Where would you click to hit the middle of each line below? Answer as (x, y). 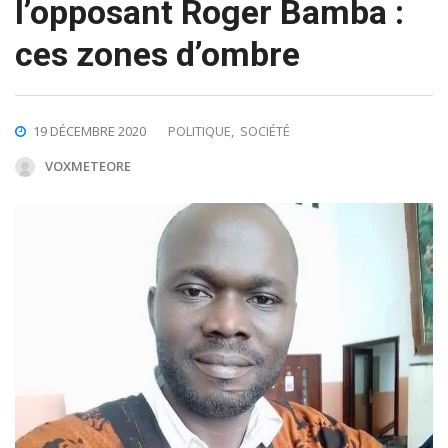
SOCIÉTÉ (265, 130)
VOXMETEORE (88, 165)
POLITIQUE (199, 130)
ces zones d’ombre (157, 53)
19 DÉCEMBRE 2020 (89, 130)
